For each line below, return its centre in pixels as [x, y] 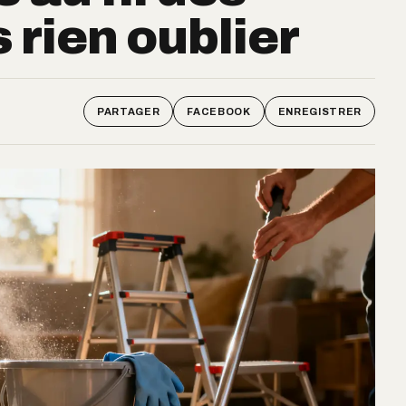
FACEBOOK [219, 111]
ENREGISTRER [319, 111]
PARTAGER [129, 111]
